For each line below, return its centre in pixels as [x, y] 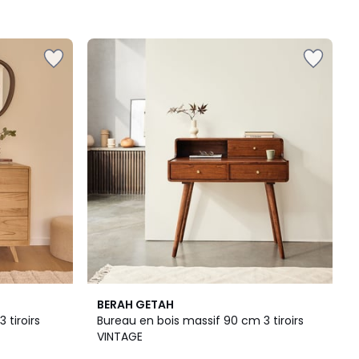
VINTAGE [120, 337]
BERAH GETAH [135, 305]
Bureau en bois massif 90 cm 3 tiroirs [200, 321]
